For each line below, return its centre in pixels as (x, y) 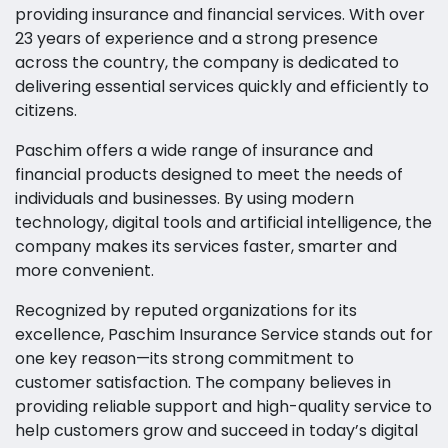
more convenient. (84, 270)
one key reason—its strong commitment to (184, 358)
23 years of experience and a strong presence (196, 38)
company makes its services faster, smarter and (206, 246)
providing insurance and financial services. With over (220, 14)
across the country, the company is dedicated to (207, 62)
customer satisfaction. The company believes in (203, 382)
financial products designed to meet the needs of (209, 174)
